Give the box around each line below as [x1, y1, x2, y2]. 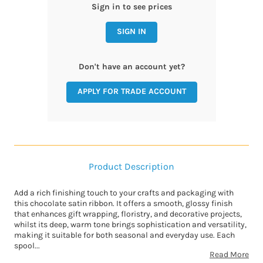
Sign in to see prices [91, 2, 172, 12]
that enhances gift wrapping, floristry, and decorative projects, [14, 209, 242, 220]
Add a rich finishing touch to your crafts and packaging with [14, 188, 234, 198]
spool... [14, 241, 40, 251]
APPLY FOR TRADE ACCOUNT [77, 86, 186, 97]
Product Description [89, 161, 174, 173]
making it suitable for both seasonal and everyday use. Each [14, 230, 235, 241]
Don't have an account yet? [78, 62, 185, 72]
